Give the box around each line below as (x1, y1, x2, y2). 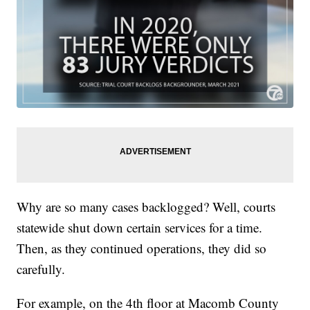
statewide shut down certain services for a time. (17, 218, 263, 236)
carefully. (17, 259, 66, 277)
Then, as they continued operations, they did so (17, 239, 267, 257)
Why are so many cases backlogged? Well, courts (17, 197, 276, 215)
